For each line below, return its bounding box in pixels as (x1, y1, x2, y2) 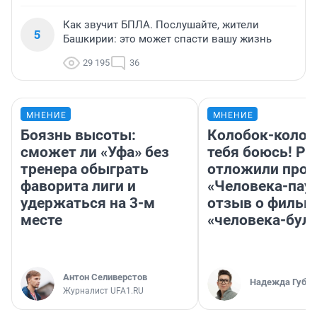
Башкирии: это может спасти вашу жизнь (63, 33, 272, 46)
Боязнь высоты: (21, 127, 136, 144)
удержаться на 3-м (21, 195, 155, 212)
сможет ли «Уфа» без (21, 144, 169, 161)
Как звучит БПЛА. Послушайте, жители (63, 18, 259, 32)
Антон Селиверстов (63, 272, 147, 283)
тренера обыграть (21, 161, 149, 178)
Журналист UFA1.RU (63, 286, 144, 296)
